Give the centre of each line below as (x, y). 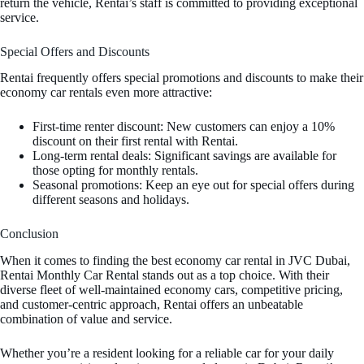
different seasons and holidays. (111, 200)
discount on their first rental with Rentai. (135, 141)
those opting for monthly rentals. (115, 171)
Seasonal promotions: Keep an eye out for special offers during (193, 185)
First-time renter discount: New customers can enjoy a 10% (184, 127)
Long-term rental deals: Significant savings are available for (184, 156)
